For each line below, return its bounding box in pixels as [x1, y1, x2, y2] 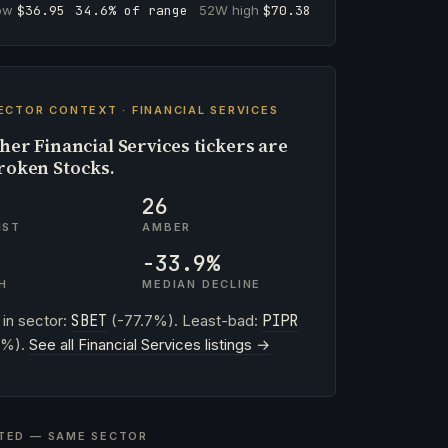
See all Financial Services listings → [28, 335, 270, 354]
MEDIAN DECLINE [142, 277, 262, 291]
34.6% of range [75, 2, 189, 19]
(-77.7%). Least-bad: [106, 311, 262, 330]
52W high [198, 2, 263, 18]
